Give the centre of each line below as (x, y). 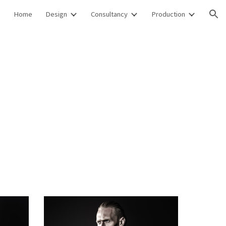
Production (168, 14)
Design (56, 14)
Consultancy (109, 14)
